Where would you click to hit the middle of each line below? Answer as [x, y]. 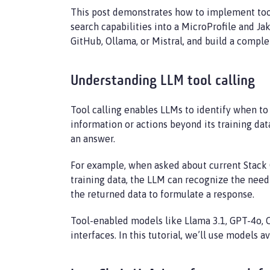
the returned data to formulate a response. [162, 194]
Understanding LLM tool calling [163, 81]
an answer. [93, 139]
